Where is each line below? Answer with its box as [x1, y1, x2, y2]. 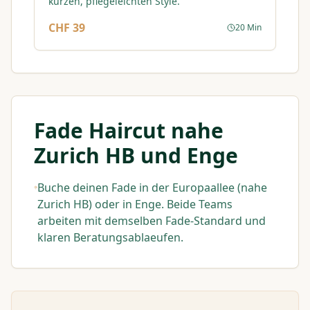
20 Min [235, 21, 262, 33]
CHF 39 [48, 20, 85, 35]
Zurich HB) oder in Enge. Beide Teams [37, 197, 232, 212]
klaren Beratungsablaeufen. [37, 230, 183, 245]
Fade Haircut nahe [34, 116, 224, 145]
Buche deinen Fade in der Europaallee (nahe [37, 180, 267, 195]
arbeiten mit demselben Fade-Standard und [37, 213, 266, 228]
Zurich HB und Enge [34, 141, 238, 170]
